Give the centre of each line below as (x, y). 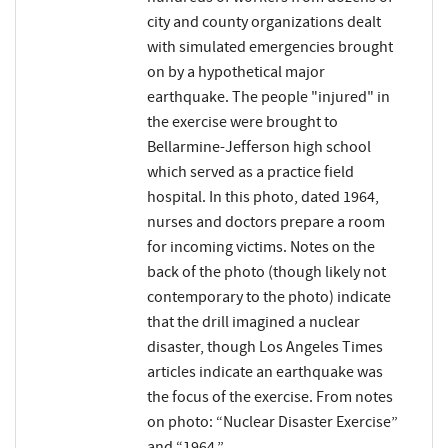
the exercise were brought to (242, 122)
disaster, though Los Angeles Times (264, 347)
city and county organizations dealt (263, 22)
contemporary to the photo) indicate (268, 297)
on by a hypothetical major (235, 72)
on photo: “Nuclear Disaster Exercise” (272, 422)
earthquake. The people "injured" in (268, 97)
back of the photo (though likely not (266, 272)
